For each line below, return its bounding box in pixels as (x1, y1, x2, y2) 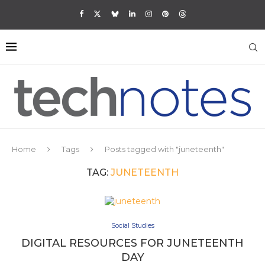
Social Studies (111, 221, 154, 230)
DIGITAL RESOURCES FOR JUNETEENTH (21, 237, 244, 250)
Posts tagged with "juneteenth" (105, 144, 224, 154)
